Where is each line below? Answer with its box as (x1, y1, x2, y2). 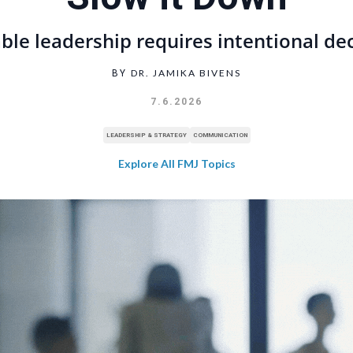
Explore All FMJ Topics (117, 156, 236, 170)
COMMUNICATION (192, 131, 247, 139)
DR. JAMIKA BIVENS (131, 66, 241, 79)
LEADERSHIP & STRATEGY (106, 131, 187, 139)
